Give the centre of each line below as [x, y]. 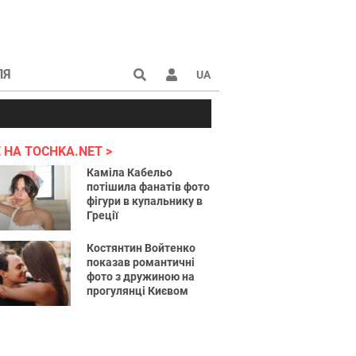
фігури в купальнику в [145, 201]
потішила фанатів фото [149, 187]
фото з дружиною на [141, 277]
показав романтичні [141, 262]
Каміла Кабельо [130, 172]
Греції [103, 215]
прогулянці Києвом [138, 291]
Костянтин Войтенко [141, 248]
